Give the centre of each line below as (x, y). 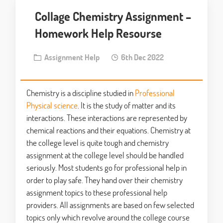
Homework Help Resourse (98, 33)
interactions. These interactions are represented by (107, 118)
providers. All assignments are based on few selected (110, 205)
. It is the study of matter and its (127, 106)
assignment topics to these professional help (97, 193)
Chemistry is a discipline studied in (81, 93)
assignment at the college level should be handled (105, 155)
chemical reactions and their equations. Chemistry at (109, 130)
